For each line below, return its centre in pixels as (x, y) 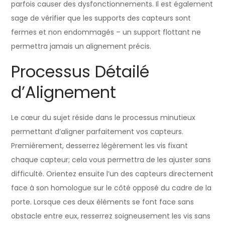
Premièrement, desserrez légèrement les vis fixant (100, 145)
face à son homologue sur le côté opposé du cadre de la (111, 188)
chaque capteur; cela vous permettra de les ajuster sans (111, 159)
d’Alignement (64, 92)
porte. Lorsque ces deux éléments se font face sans (103, 202)
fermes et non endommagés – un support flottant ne (106, 32)
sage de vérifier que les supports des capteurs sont (101, 18)
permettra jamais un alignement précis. (81, 46)
